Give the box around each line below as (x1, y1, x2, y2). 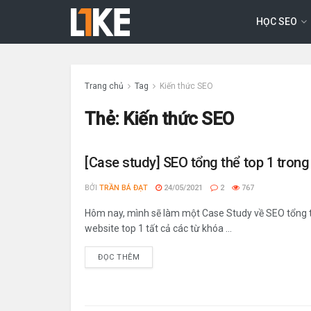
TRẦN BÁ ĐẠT (99, 183, 148, 192)
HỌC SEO (256, 15, 298, 27)
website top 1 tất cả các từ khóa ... (85, 223, 232, 234)
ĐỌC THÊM (98, 253, 140, 262)
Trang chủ (85, 81, 124, 91)
